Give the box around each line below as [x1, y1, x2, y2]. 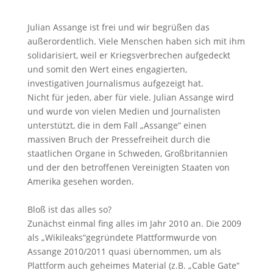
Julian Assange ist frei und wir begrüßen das [27, 21, 210, 33]
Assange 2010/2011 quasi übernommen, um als [27, 245, 221, 257]
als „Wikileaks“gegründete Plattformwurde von [27, 231, 217, 243]
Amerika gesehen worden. [27, 175, 134, 187]
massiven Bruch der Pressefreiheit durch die [27, 133, 210, 145]
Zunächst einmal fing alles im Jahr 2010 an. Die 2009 [27, 217, 241, 229]
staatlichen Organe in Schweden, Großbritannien [27, 147, 228, 159]
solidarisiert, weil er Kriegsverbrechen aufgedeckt [27, 49, 230, 61]
